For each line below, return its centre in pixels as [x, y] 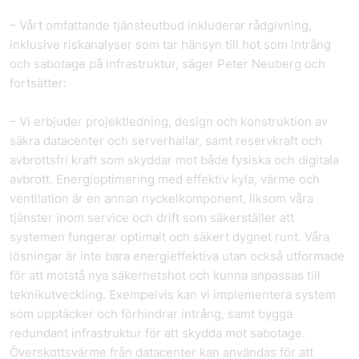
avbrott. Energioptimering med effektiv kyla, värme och [165, 179]
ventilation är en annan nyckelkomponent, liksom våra [161, 198]
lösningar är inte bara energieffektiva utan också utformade [177, 256]
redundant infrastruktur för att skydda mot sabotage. [157, 333]
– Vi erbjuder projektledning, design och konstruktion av [169, 121]
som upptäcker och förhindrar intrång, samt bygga [151, 314]
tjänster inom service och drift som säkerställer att [152, 218]
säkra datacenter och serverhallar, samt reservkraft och [166, 141]
